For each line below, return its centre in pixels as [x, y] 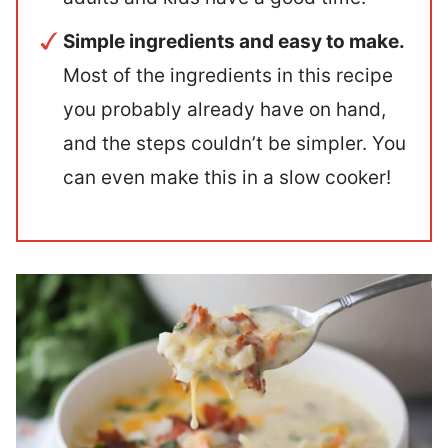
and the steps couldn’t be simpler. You [234, 143]
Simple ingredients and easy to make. [234, 41]
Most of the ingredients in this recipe [228, 75]
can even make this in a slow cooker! [227, 177]
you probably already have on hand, [224, 109]
